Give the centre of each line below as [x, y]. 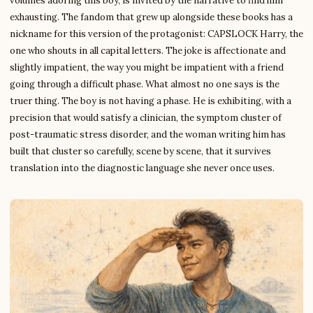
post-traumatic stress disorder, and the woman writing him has [148, 134]
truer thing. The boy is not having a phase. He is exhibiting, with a [151, 101]
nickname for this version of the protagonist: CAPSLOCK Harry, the [156, 34]
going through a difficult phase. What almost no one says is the [145, 84]
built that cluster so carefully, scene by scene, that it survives [140, 151]
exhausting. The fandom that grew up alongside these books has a [151, 17]
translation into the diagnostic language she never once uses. [142, 168]
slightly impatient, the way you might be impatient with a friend [147, 67]
